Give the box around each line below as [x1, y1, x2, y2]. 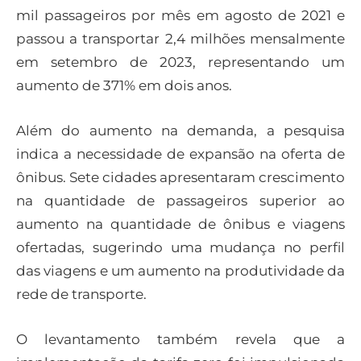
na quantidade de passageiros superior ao [16, 192, 345, 209]
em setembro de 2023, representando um [16, 53, 345, 70]
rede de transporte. [16, 285, 147, 302]
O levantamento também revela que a [16, 331, 345, 348]
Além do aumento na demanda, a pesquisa [16, 122, 345, 139]
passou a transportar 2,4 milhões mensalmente [16, 30, 345, 47]
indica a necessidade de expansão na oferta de [16, 145, 345, 162]
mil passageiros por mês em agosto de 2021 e [16, 6, 345, 23]
